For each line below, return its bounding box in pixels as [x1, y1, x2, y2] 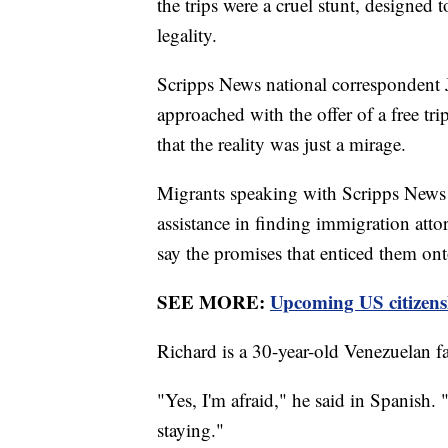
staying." [157, 416, 230, 442]
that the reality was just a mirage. [157, 130, 412, 156]
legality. [157, 21, 223, 47]
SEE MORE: [157, 287, 270, 315]
